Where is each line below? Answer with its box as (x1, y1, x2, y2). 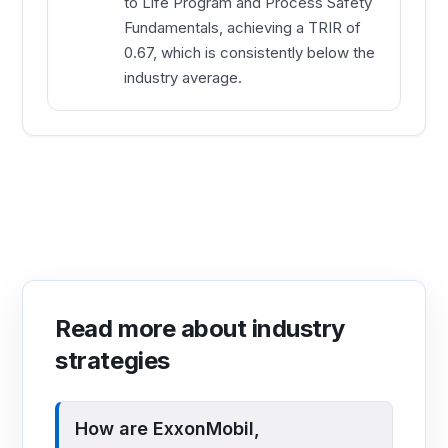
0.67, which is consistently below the (124, 43, 376, 63)
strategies (55, 346, 170, 376)
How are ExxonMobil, (75, 418, 261, 440)
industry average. (124, 68, 243, 88)
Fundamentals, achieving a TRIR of (124, 18, 362, 38)
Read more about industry (55, 314, 345, 344)
